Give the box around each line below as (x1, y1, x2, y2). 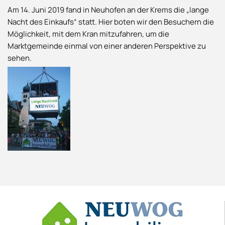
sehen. (8, 53, 32, 64)
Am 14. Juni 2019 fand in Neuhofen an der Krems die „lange (8, 5, 209, 16)
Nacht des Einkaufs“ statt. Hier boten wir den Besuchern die (8, 17, 214, 28)
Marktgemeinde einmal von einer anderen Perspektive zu (8, 41, 206, 52)
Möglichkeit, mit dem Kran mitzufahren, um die (8, 29, 169, 40)
